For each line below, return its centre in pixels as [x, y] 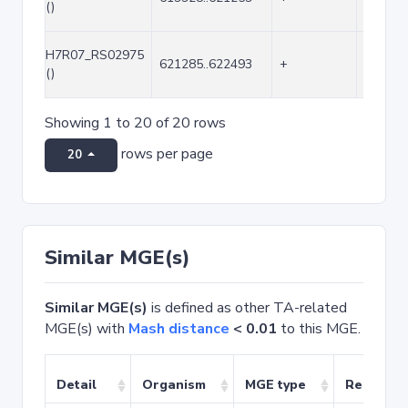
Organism [174, 385]
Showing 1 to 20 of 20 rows [135, 123]
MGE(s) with [87, 329]
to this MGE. [319, 329]
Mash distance [179, 329]
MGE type [275, 385]
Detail [76, 385]
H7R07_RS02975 [95, 55]
